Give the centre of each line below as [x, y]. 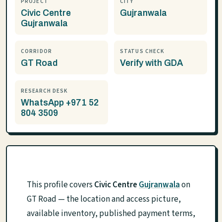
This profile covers [60, 185]
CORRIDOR [36, 51]
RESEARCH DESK [45, 91]
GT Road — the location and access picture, [104, 199]
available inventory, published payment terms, [111, 214]
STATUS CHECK [142, 51]
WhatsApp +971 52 [60, 103]
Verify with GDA [151, 63]
